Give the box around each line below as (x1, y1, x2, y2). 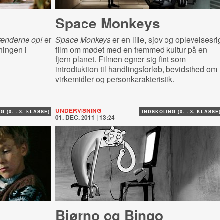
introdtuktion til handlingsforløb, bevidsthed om (55, 63, 217, 75)
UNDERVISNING (55, 106, 101, 115)
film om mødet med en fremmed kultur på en (55, 44, 207, 55)
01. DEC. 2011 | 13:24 (55, 113, 115, 122)
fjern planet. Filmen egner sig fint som (55, 54, 186, 65)
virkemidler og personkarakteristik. (55, 73, 174, 84)
